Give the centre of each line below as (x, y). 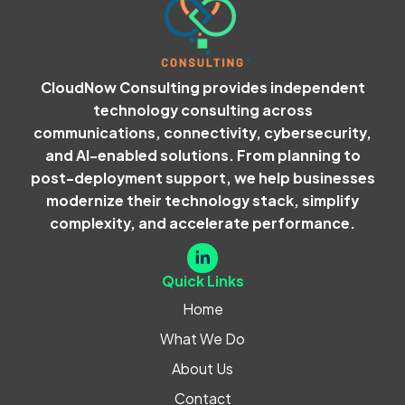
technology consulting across (202, 109)
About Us (202, 369)
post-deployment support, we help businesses (202, 177)
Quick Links (202, 282)
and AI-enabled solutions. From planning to (202, 155)
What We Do (202, 339)
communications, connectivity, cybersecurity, (202, 132)
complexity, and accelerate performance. (202, 222)
